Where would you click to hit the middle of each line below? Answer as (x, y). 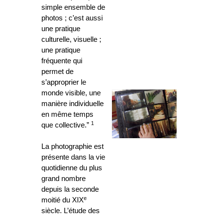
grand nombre (64, 179)
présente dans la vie (73, 157)
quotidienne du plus (72, 168)
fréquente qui (62, 61)
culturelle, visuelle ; (71, 40)
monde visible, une (71, 93)
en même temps (67, 115)
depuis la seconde (70, 190)
